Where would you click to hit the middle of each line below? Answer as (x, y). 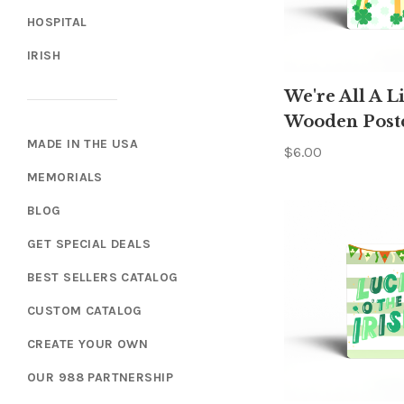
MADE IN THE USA (83, 143)
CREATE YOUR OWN (88, 344)
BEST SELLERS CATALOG (103, 277)
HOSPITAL (57, 22)
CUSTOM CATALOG (85, 310)
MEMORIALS (65, 177)
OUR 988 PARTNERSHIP (100, 377)
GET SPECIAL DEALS (89, 243)
